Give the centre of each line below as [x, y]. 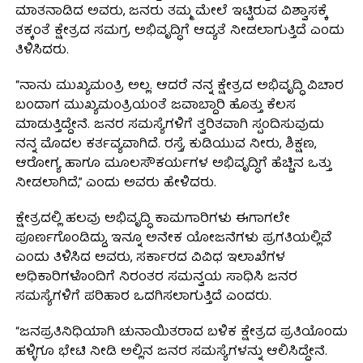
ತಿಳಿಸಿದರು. [42, 51]
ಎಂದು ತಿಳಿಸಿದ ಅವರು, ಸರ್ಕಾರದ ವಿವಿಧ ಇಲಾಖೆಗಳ [150, 259]
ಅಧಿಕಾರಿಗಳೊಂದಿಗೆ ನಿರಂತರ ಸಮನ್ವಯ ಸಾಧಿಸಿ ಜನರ [156, 278]
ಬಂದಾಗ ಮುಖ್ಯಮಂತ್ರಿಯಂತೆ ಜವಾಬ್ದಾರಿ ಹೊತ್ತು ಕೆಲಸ [155, 107]
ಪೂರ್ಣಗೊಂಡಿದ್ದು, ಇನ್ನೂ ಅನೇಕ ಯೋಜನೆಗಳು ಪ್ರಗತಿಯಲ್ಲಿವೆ [173, 239]
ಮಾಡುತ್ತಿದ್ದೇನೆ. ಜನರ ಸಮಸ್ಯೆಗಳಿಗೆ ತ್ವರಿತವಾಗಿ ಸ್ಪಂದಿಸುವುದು [169, 126]
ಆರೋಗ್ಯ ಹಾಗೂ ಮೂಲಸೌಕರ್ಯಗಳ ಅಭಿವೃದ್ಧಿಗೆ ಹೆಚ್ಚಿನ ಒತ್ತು [173, 165]
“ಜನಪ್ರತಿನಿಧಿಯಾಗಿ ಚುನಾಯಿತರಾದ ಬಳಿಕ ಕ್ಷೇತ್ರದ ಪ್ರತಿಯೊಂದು [181, 333]
